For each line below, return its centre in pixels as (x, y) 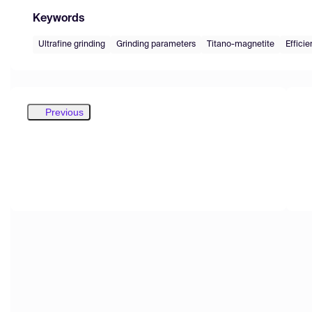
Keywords (58, 18)
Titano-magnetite (241, 44)
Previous (64, 112)
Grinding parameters (156, 44)
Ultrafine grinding (72, 44)
